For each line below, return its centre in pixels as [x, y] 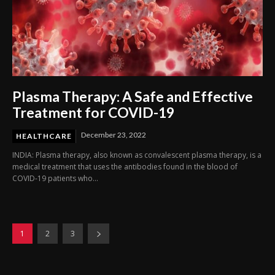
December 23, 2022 [114, 134]
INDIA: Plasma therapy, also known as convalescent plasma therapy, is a [137, 155]
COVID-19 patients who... [55, 178]
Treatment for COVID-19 [93, 112]
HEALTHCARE [44, 136]
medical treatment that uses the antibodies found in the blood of [125, 166]
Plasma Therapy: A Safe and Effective [133, 96]
